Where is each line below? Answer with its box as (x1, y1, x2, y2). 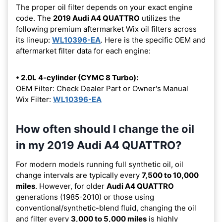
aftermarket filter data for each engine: (16, 46, 151, 55)
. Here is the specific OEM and (101, 35, 206, 45)
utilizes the (140, 13, 180, 23)
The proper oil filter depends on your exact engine (16, 2, 193, 12)
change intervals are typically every (16, 170, 142, 180)
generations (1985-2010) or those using (16, 192, 154, 202)
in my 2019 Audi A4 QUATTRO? (16, 138, 181, 152)
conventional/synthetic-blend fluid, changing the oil (16, 203, 196, 213)
